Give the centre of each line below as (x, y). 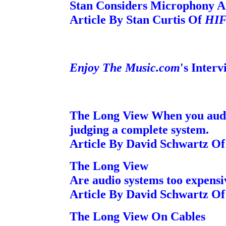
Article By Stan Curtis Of (137, 19)
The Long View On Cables (137, 216)
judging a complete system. (139, 129)
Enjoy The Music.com (125, 67)
